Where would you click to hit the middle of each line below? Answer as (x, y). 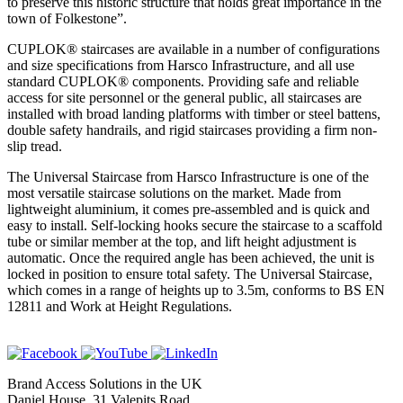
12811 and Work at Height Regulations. (120, 306)
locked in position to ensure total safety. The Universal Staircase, (190, 273)
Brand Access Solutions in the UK (105, 383)
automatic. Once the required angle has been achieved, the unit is (191, 257)
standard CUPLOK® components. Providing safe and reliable (183, 81)
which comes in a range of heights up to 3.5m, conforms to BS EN (196, 290)
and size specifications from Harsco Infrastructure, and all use (181, 65)
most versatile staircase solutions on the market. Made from (174, 193)
